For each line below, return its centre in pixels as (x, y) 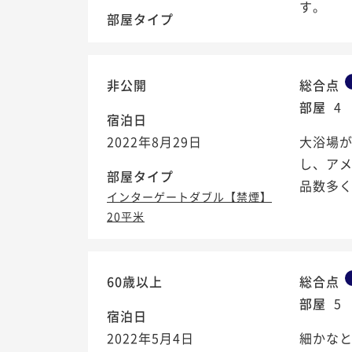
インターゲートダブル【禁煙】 (189, 197)
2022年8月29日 (154, 142)
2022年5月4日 (150, 338)
